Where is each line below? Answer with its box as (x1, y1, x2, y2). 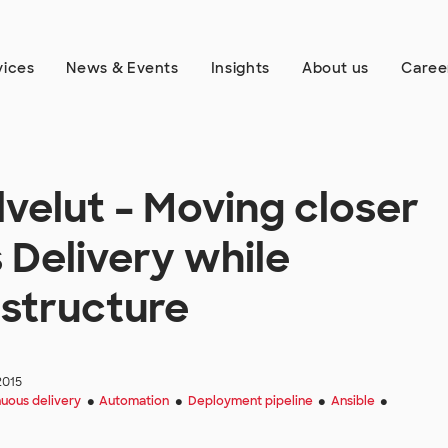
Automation (99, 393, 170, 410)
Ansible (330, 393, 375, 410)
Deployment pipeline (187, 393, 313, 410)
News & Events (66, 59, 179, 77)
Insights (210, 59, 270, 77)
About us (301, 59, 370, 77)
